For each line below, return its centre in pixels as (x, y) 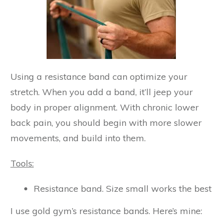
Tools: (22, 163)
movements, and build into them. (78, 138)
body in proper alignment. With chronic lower (105, 107)
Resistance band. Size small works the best (123, 188)
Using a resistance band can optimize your (99, 76)
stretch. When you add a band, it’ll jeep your (102, 92)
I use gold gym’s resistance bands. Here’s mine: (106, 211)
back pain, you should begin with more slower (106, 122)
